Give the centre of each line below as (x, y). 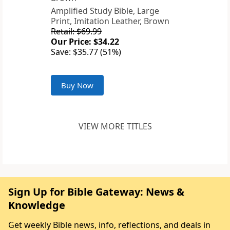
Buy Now (77, 85)
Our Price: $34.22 (85, 42)
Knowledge (37, 205)
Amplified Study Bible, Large (105, 11)
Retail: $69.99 (76, 32)
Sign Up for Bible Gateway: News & (96, 192)
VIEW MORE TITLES (115, 127)
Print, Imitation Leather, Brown (110, 21)
